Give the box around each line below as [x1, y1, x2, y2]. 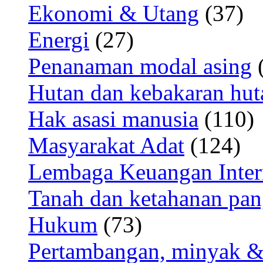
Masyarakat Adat [28, 133, 184, 158]
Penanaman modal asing [28, 53, 252, 79]
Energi [28, 27, 89, 52]
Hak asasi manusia [28, 106, 198, 131]
